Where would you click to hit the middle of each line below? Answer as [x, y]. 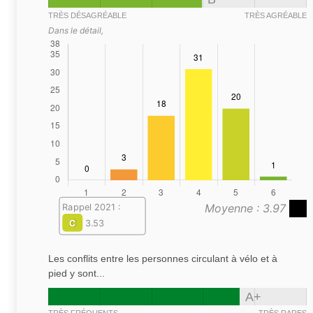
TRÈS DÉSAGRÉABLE [87, 15]
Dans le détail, [76, 30]
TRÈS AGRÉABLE [276, 15]
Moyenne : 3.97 [247, 209]
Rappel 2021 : [91, 207]
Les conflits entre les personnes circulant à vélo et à [163, 259]
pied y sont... [77, 274]
